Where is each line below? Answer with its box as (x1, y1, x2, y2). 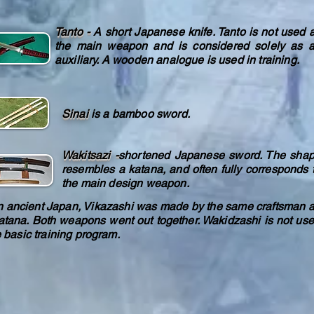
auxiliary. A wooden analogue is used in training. (55, 53, 299, 67)
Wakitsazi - (62, 149, 118, 162)
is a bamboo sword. (90, 107, 190, 121)
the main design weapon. (62, 177, 189, 190)
